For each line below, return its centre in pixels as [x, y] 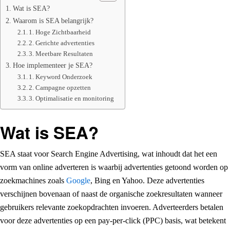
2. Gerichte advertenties [62, 43]
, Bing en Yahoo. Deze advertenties [147, 180]
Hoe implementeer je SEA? [52, 65]
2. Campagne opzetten [60, 87]
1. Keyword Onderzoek [61, 76]
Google [78, 180]
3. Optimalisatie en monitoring [72, 98]
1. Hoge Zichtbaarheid [60, 32]
